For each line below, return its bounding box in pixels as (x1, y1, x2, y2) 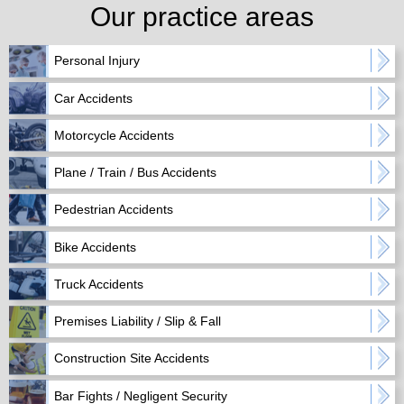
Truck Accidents (54, 276, 144, 291)
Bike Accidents (54, 239, 137, 254)
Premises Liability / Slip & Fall (54, 314, 222, 329)
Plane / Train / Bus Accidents (54, 165, 217, 180)
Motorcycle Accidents (54, 127, 175, 142)
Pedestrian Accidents (54, 202, 174, 217)
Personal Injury (54, 53, 141, 69)
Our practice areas (90, 2, 314, 32)
